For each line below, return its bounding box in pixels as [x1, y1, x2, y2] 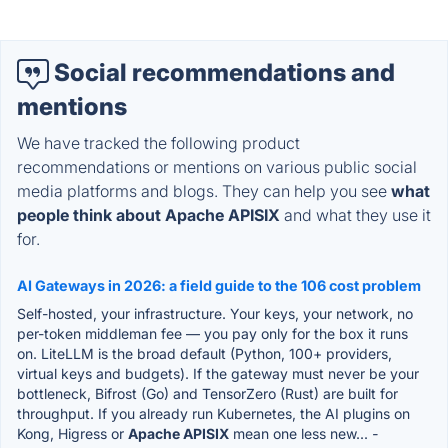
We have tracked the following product [17, 132, 300, 153]
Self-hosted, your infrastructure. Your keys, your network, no [17, 304, 413, 322]
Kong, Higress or [17, 424, 128, 442]
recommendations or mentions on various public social [17, 156, 417, 177]
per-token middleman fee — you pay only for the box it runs [17, 324, 408, 342]
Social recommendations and [49, 58, 395, 88]
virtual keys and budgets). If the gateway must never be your [17, 364, 419, 382]
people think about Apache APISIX [17, 204, 280, 225]
